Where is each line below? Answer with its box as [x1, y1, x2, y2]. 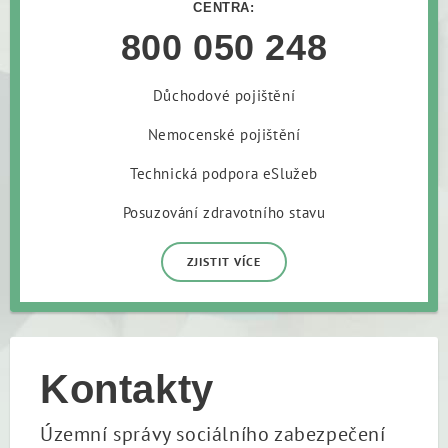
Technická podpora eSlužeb [130, 164, 318, 183]
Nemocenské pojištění [147, 125, 301, 144]
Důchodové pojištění [152, 86, 296, 105]
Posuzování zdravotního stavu [122, 203, 326, 222]
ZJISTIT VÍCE [187, 254, 261, 269]
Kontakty [40, 367, 214, 411]
